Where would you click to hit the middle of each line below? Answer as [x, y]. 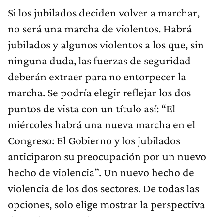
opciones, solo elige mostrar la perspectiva [106, 204]
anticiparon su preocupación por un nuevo [107, 156]
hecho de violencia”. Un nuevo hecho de [101, 172]
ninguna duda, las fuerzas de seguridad [99, 61]
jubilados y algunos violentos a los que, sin [106, 45]
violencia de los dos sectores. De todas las [103, 188]
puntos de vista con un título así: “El [92, 108]
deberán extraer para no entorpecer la [97, 77]
